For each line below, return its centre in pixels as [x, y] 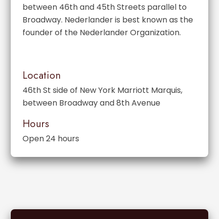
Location [42, 76]
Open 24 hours [51, 139]
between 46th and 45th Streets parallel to [105, 7]
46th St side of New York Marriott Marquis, [103, 90]
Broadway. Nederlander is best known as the [108, 20]
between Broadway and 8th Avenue [92, 103]
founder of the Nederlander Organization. [102, 32]
